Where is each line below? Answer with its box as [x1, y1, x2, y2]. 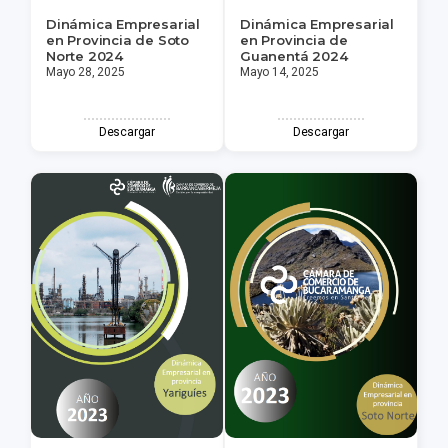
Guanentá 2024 [240, 48, 348, 65]
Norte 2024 [46, 48, 123, 65]
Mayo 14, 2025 [240, 65, 319, 80]
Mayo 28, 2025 [46, 65, 125, 80]
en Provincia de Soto [46, 32, 190, 49]
